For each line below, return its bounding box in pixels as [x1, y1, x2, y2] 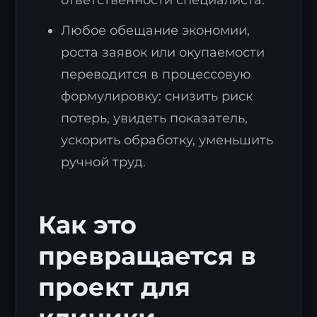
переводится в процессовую [61, 67, 252, 82]
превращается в [38, 241, 257, 272]
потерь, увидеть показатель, [61, 110, 248, 126]
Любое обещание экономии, [61, 23, 250, 38]
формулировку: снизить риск [61, 88, 253, 104]
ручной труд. [61, 154, 146, 170]
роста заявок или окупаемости [61, 45, 265, 60]
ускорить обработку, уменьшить [61, 132, 274, 148]
